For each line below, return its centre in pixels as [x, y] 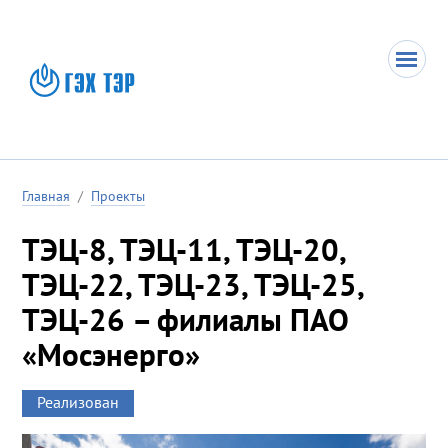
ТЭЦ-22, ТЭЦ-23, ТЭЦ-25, [193, 284]
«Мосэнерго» [111, 354]
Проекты [118, 195]
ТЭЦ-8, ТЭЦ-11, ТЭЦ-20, [184, 249]
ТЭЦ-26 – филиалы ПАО [186, 319]
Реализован [78, 401]
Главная [46, 195]
